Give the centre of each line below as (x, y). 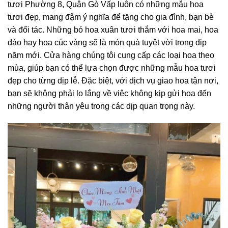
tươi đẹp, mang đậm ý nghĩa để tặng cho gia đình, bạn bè (111, 17)
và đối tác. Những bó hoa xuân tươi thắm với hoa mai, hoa (113, 30)
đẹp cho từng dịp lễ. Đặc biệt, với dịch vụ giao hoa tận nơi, (113, 81)
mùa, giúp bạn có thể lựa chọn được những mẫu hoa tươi (112, 68)
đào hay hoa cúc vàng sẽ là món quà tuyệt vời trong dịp (107, 43)
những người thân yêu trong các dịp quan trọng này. (101, 106)
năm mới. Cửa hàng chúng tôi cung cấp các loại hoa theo (111, 55)
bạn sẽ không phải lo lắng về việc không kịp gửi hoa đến (109, 94)
